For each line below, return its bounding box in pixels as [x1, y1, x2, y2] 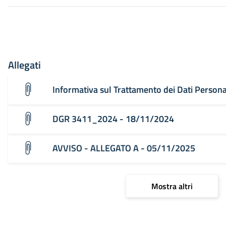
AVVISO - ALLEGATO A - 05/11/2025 [52, 141, 195, 155]
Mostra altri [151, 180, 193, 192]
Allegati [8, 56, 41, 73]
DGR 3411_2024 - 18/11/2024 [52, 111, 174, 126]
